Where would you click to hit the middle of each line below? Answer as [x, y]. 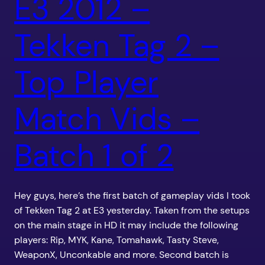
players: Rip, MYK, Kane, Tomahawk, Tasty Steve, [117, 240]
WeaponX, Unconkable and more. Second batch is [122, 255]
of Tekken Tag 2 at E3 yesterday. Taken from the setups [132, 211]
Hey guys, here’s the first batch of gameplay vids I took [132, 196]
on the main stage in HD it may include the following [126, 225]
